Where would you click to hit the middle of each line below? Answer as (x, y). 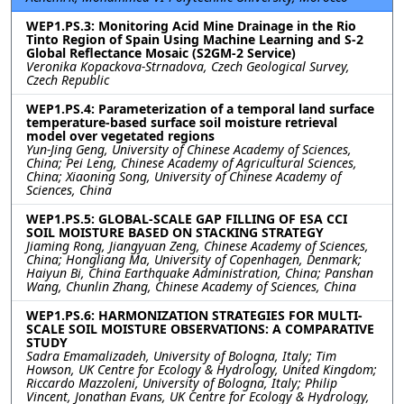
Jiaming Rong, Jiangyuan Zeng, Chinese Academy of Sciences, (197, 246)
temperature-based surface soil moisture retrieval (182, 123)
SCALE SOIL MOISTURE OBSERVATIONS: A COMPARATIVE (200, 329)
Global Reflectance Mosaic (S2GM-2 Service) (161, 53)
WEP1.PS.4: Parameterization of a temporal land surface (200, 109)
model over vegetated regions (120, 136)
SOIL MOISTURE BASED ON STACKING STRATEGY (175, 233)
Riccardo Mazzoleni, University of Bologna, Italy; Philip (182, 383)
